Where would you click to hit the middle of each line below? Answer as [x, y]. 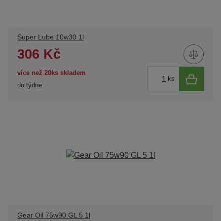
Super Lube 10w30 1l [51, 37]
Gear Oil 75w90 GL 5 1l [54, 216]
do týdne [30, 85]
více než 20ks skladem [52, 73]
